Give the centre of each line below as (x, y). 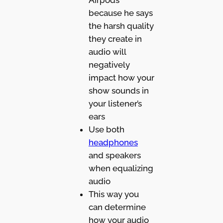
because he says (120, 13)
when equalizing (121, 168)
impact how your (121, 77)
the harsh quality (121, 26)
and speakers (114, 155)
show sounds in (118, 90)
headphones (113, 142)
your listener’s (115, 103)
